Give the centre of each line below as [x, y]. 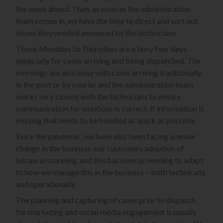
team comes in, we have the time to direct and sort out [107, 21]
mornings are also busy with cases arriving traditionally [109, 73]
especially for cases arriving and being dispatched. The [108, 61]
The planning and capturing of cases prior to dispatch [106, 200]
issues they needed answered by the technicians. [97, 33]
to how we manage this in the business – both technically [111, 172]
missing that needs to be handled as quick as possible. [106, 120]
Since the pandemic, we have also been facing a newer [106, 136]
